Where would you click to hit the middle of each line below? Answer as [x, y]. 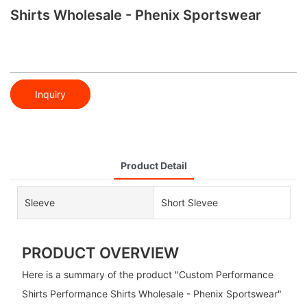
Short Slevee [189, 202]
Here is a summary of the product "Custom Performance [147, 275]
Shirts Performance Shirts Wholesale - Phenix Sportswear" [151, 294]
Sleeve [40, 202]
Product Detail [153, 165]
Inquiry [50, 94]
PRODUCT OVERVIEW [100, 253]
